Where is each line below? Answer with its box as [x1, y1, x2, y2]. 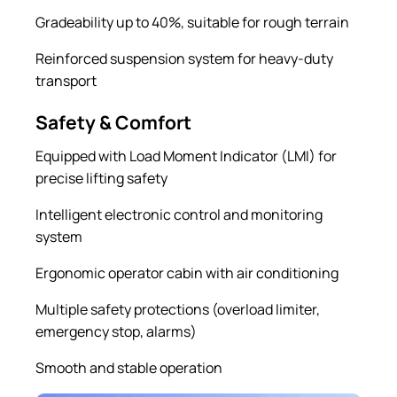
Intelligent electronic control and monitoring [35, 204, 323, 224]
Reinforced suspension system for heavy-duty [35, 48, 333, 68]
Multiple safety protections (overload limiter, [35, 299, 320, 319]
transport [35, 70, 97, 90]
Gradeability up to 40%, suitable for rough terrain [35, 12, 349, 32]
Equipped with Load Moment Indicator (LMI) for [35, 145, 337, 166]
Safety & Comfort [35, 109, 191, 135]
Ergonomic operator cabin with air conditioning [35, 262, 339, 283]
